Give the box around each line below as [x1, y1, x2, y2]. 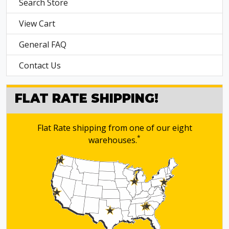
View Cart [19, 18, 55, 29]
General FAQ [19, 39, 66, 50]
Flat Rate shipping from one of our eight [37, 122, 192, 133]
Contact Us [19, 60, 61, 71]
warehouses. [88, 134, 137, 146]
